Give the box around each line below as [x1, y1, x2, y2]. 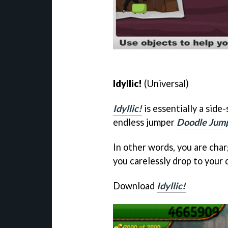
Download [113, 180, 157, 191]
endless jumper [113, 117, 177, 128]
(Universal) [142, 78, 189, 90]
